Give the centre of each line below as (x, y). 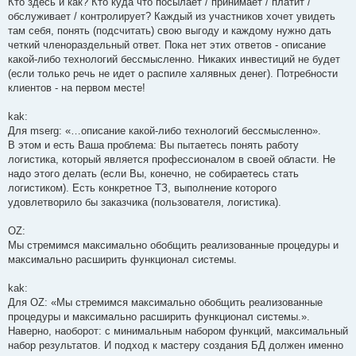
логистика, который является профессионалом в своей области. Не (172, 159)
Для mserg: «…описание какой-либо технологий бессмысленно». (164, 130)
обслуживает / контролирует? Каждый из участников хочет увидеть (172, 16)
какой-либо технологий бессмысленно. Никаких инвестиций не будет (174, 59)
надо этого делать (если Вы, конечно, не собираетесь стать (153, 173)
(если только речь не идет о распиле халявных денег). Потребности (173, 73)
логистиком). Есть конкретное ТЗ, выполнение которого (142, 188)
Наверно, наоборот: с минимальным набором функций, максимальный (178, 331)
